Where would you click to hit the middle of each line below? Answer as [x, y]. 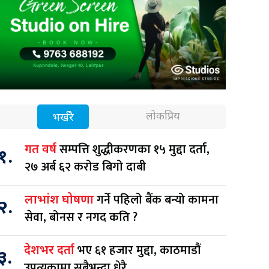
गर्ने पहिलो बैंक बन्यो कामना [158, 200]
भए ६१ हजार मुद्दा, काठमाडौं [139, 250]
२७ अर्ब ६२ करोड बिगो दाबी [85, 167]
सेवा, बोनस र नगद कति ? [81, 217]
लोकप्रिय [163, 116]
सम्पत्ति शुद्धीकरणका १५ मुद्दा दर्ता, [134, 149]
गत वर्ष [42, 150]
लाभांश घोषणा [61, 200]
